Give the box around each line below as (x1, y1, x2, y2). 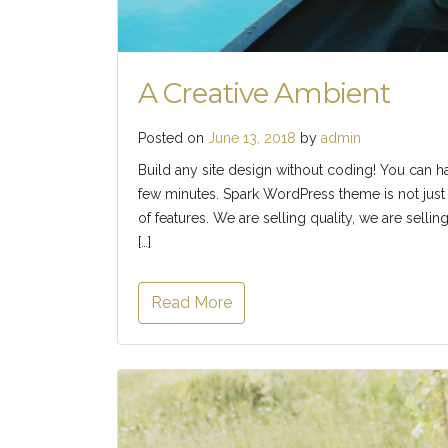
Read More (151, 293, 232, 313)
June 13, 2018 (208, 130, 296, 147)
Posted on (138, 130, 208, 147)
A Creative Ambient (138, 76, 390, 111)
